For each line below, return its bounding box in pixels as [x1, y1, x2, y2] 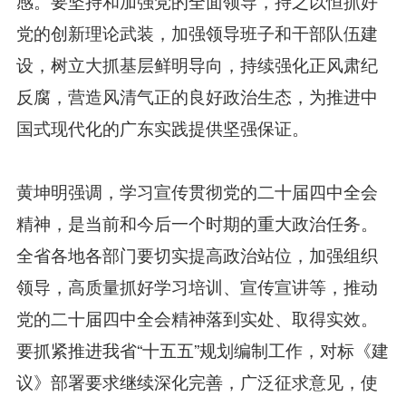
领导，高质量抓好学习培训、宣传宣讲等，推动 [15, 273, 378, 298]
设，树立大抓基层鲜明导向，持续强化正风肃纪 [15, 51, 378, 76]
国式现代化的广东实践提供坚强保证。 [15, 114, 309, 140]
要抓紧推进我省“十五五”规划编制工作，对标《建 [15, 336, 389, 362]
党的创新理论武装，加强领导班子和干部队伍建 [15, 19, 378, 44]
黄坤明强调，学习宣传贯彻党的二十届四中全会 [15, 178, 378, 203]
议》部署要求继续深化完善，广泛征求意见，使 [15, 368, 378, 393]
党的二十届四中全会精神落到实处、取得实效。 [15, 304, 378, 330]
